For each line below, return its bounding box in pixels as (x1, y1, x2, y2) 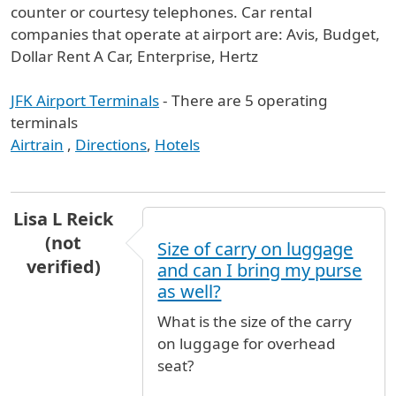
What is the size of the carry (157, 310, 353, 331)
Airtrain (11, 134, 64, 155)
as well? (157, 278, 222, 303)
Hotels (155, 134, 200, 155)
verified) (26, 255, 101, 278)
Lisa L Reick (13, 207, 114, 231)
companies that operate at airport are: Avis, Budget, (11, 24, 380, 44)
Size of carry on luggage (157, 236, 354, 261)
